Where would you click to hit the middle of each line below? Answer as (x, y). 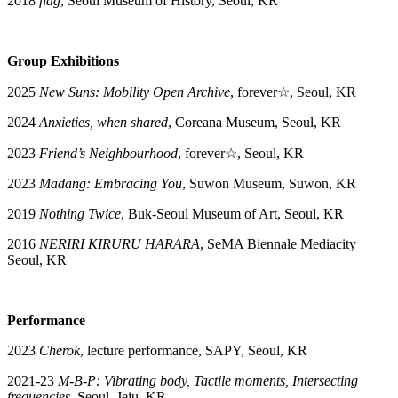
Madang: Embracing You (111, 183)
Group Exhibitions (63, 60)
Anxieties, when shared (103, 122)
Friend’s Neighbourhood (108, 153)
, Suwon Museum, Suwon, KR (269, 183)
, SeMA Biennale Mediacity (278, 243)
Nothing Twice (80, 213)
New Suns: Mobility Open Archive (135, 92)
